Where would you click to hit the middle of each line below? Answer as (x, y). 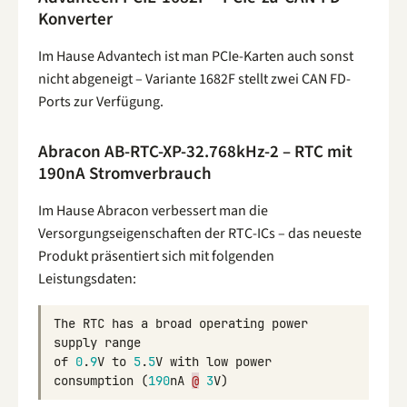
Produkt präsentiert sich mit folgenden (156, 256)
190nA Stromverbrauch (125, 174)
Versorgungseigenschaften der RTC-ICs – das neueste (200, 233)
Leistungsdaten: (87, 278)
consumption (94, 380)
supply (75, 342)
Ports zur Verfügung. (101, 102)
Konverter (75, 20)
